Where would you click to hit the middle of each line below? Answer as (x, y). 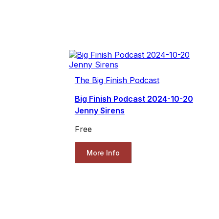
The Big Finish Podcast (117, 80)
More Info (103, 153)
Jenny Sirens (99, 111)
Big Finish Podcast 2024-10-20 (134, 99)
